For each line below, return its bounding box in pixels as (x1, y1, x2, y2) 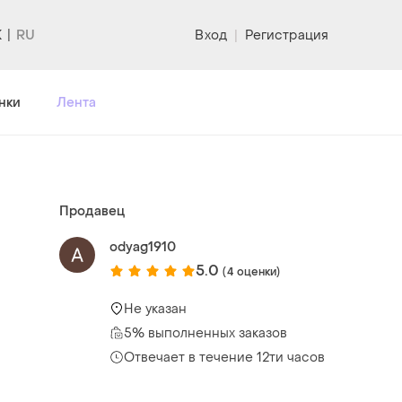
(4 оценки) (223, 264, 281, 279)
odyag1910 (109, 238, 176, 256)
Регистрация (244, 26, 328, 44)
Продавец (59, 202, 125, 220)
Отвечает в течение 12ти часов (124, 348, 325, 366)
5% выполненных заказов (124, 324, 287, 342)
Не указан (124, 300, 187, 318)
